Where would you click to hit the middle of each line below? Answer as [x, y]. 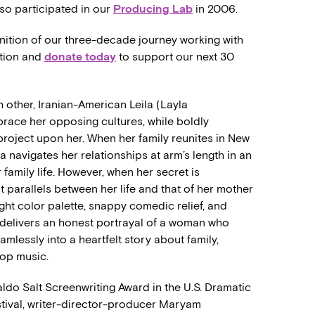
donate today [80, 57]
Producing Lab [153, 9]
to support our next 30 [175, 57]
